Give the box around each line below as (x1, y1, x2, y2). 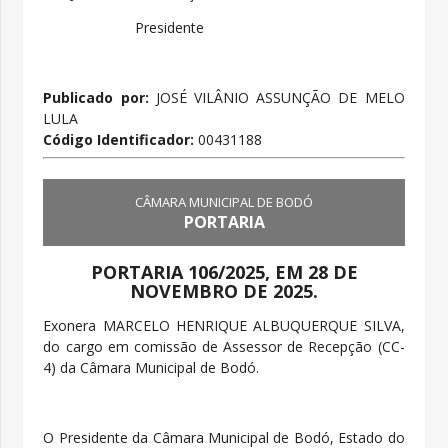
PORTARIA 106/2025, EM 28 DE (90, 259, 358, 284)
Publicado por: (43, 88, 149, 108)
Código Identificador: (43, 130, 199, 150)
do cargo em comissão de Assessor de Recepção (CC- (43, 336, 405, 356)
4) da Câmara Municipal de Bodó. (43, 357, 260, 377)
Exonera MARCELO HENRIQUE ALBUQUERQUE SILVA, (43, 315, 405, 335)
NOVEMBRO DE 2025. (130, 278, 318, 303)
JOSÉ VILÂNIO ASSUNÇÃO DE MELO (148, 88, 405, 108)
